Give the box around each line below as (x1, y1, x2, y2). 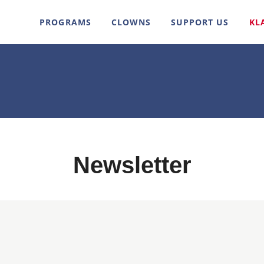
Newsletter (72, 151, 192, 178)
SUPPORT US (171, 16, 229, 28)
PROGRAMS (39, 16, 91, 28)
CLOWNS (111, 16, 151, 28)
